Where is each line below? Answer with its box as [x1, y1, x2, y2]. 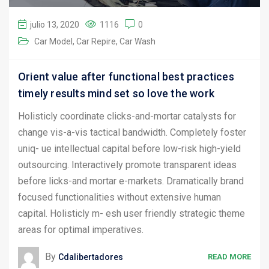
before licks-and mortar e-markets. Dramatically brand [18, 175, 244, 187]
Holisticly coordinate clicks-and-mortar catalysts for [18, 110, 236, 122]
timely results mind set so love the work [18, 86, 215, 100]
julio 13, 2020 [30, 19, 79, 29]
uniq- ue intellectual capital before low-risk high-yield [18, 142, 241, 154]
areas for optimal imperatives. [18, 223, 144, 235]
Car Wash [119, 36, 156, 46]
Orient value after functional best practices [18, 70, 234, 83]
